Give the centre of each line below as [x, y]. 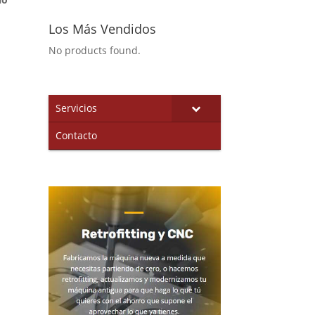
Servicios [76, 108]
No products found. [94, 50]
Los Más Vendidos [102, 28]
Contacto [76, 135]
